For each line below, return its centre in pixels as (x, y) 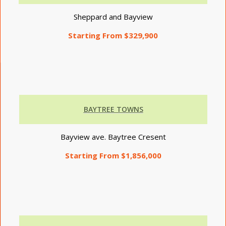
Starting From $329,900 (113, 35)
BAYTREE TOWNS (113, 109)
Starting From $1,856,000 (113, 155)
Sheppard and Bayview (113, 16)
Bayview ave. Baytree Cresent (113, 137)
